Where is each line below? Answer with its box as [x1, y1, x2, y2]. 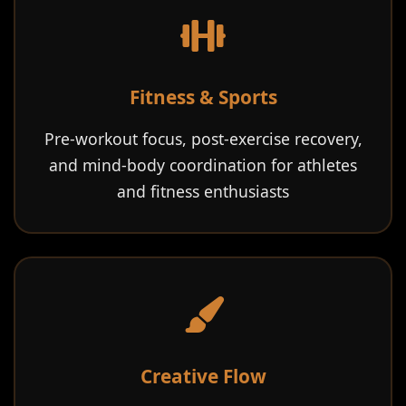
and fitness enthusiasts [117, 180, 289, 202]
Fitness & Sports [129, 84, 277, 110]
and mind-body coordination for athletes [49, 154, 357, 176]
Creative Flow [140, 363, 266, 389]
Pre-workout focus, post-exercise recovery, [43, 128, 362, 150]
